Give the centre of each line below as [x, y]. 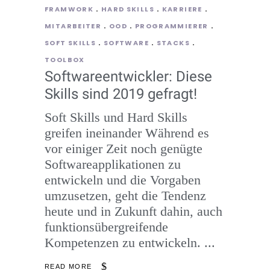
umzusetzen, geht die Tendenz [125, 196]
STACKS [173, 43]
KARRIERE [182, 9]
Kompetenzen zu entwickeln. [124, 243]
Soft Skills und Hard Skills [116, 118]
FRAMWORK [69, 9]
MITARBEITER [73, 26]
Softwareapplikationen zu [113, 165]
